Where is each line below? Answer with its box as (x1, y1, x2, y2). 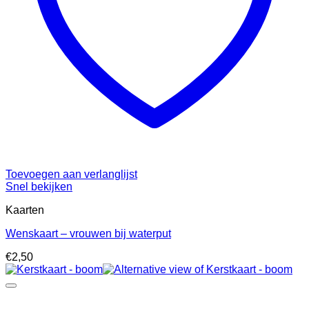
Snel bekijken (6, 181, 72, 193)
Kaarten (6, 204, 44, 217)
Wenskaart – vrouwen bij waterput (6, 228, 171, 240)
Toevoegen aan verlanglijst (6, 168, 137, 181)
